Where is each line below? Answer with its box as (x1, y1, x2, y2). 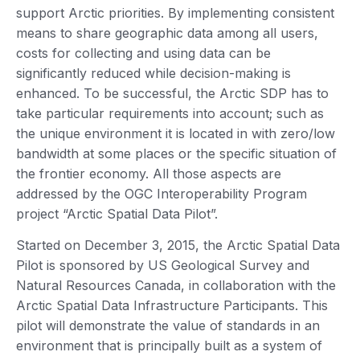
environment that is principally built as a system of (16, 337, 322, 354)
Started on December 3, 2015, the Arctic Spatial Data (16, 236, 340, 253)
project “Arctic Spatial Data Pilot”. (16, 205, 218, 222)
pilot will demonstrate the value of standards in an (16, 317, 320, 333)
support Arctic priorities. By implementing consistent (16, 4, 334, 21)
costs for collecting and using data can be (16, 44, 271, 61)
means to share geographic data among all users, (16, 24, 318, 41)
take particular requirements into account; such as (16, 104, 324, 121)
